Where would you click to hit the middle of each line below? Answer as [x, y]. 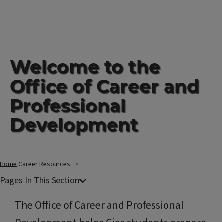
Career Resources [44, 164]
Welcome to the [85, 67]
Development [74, 125]
